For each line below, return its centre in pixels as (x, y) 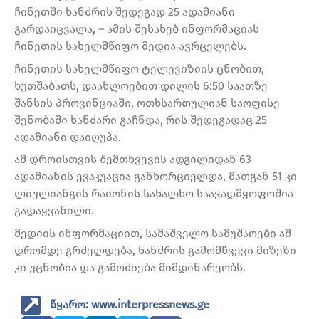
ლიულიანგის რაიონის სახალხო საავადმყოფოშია (154, 194)
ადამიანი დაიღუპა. (68, 137)
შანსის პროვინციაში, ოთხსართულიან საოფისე (147, 103)
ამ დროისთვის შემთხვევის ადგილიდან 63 (133, 159)
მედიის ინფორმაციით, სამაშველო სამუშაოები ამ (153, 234)
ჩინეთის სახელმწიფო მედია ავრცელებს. (130, 46)
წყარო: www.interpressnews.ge (130, 305)
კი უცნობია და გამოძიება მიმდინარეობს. (130, 268)
